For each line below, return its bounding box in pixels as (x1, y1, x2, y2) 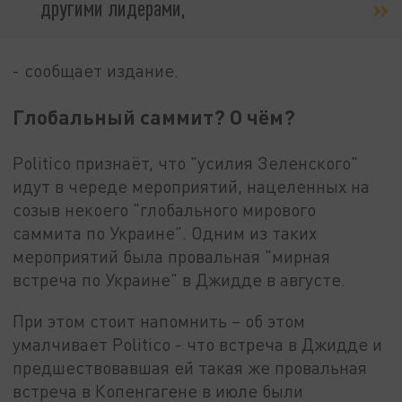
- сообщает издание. (13, 59, 179, 81)
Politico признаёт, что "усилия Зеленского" (13, 153, 359, 174)
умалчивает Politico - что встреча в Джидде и (13, 333, 383, 354)
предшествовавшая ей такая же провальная (13, 356, 368, 378)
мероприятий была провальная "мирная (13, 246, 331, 267)
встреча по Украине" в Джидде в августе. (13, 269, 346, 291)
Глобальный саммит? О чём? (13, 104, 296, 129)
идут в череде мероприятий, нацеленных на (13, 176, 371, 197)
